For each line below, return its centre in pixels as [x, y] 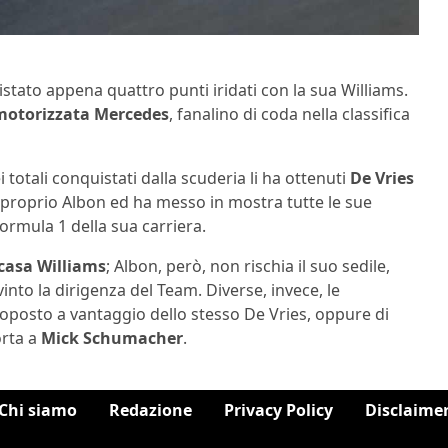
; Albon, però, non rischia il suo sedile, [248, 266]
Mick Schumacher [112, 338]
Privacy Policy [278, 410]
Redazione [150, 410]
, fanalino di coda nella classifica [289, 114]
